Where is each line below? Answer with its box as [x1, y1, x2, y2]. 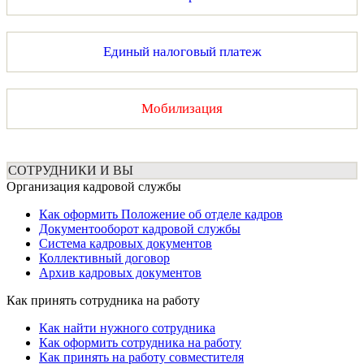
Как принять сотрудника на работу [6, 293, 200, 308]
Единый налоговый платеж [102, 44, 262, 60]
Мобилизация [141, 101, 223, 117]
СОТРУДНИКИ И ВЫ [8, 163, 133, 178]
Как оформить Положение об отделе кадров [39, 207, 283, 222]
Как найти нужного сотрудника [39, 321, 215, 336]
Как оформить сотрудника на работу [39, 336, 241, 350]
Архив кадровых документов [39, 266, 201, 280]
